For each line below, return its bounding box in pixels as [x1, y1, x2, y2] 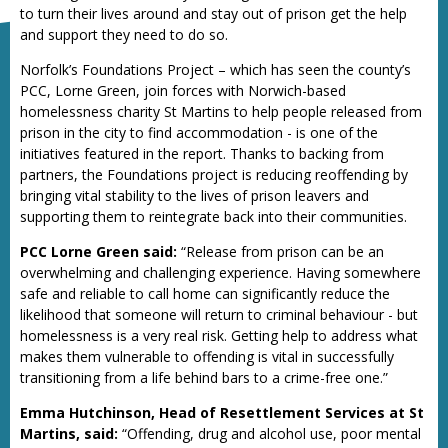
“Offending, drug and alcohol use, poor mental [118, 424, 421, 443]
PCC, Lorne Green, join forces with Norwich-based [20, 81, 346, 100]
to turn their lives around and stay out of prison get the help [20, 4, 407, 23]
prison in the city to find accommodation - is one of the [20, 123, 378, 142]
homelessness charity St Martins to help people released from [20, 102, 422, 121]
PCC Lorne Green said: [20, 242, 177, 261]
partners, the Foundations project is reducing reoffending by [20, 165, 408, 184]
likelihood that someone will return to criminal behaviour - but [20, 305, 418, 324]
